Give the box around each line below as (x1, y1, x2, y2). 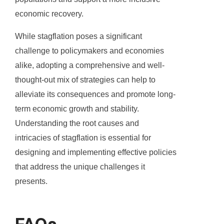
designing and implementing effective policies (15, 148, 176, 157)
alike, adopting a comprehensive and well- (15, 61, 164, 70)
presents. (15, 177, 47, 186)
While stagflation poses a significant (15, 32, 142, 41)
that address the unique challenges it (15, 162, 145, 171)
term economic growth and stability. (15, 104, 139, 113)
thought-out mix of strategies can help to (15, 75, 155, 84)
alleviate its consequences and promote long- (15, 90, 175, 99)
